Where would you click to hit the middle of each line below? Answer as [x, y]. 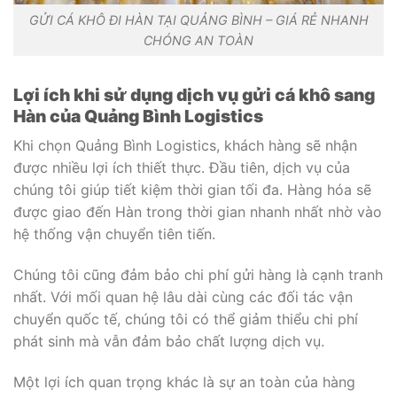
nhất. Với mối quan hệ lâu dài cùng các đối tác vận [183, 296]
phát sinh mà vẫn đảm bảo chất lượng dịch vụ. [169, 341]
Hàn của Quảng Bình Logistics [138, 116]
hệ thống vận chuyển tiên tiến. [114, 234]
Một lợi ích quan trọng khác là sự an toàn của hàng [184, 381]
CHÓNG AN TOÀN [198, 40]
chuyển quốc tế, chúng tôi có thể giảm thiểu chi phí [186, 319]
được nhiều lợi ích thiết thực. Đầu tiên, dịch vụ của [182, 168]
